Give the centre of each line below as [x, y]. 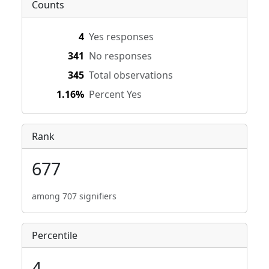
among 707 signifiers [74, 196]
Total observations [131, 75]
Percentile [55, 235]
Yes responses [121, 37]
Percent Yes [115, 94]
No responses [120, 56]
